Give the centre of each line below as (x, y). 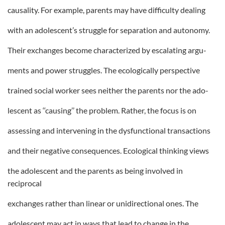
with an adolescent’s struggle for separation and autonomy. (109, 30)
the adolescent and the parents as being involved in (95, 171)
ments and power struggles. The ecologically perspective (104, 70)
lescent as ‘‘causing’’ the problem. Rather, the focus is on (102, 110)
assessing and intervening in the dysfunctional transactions (109, 130)
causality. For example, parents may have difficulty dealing (106, 10)
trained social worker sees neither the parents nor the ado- (108, 90)
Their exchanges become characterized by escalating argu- (107, 50)
